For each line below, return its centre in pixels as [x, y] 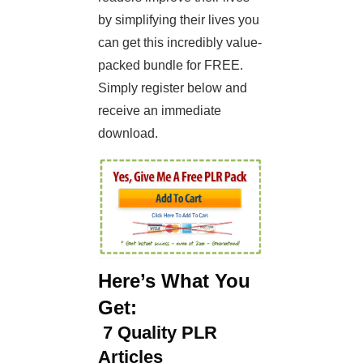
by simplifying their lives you [179, 20]
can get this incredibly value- [180, 43]
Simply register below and [173, 88]
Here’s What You [174, 281]
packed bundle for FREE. [171, 66]
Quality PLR [165, 333]
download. [128, 134]
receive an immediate [160, 111]
